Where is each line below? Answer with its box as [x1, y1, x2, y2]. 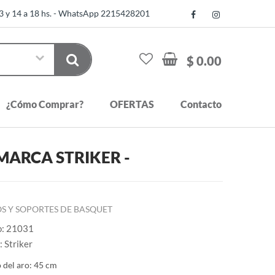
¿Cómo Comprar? [6, 98, 83, 110]
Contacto [180, 98, 222, 110]
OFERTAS [110, 98, 154, 110]
